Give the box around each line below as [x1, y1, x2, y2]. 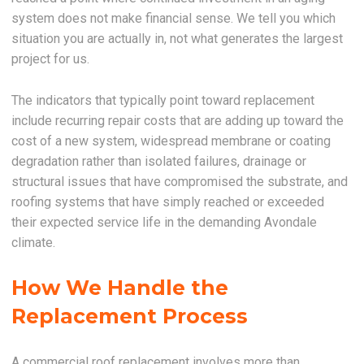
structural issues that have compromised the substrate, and [11, 174, 349, 190]
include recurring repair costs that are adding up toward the [11, 113, 344, 129]
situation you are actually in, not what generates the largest [11, 31, 344, 47]
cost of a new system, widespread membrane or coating [11, 133, 331, 149]
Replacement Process [11, 304, 249, 329]
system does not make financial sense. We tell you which [11, 11, 336, 27]
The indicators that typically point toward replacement [11, 93, 315, 109]
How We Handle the [11, 275, 229, 301]
